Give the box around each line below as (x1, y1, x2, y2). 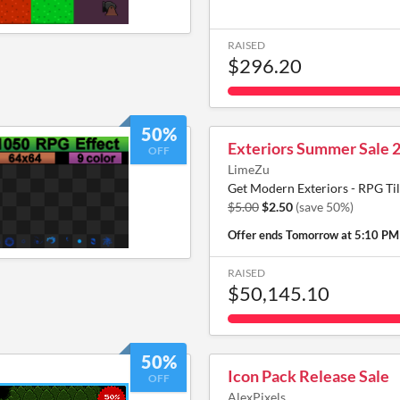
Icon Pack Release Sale (228, 366, 389, 386)
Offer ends (228, 228, 286, 242)
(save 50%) (296, 199, 354, 214)
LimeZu (228, 162, 270, 177)
